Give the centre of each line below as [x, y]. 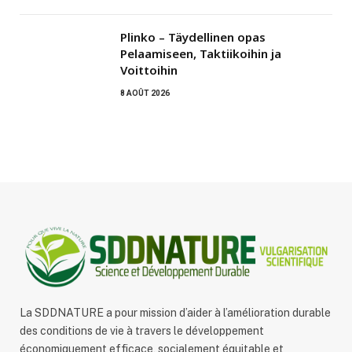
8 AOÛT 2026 [145, 93]
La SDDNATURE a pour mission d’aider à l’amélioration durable [175, 312]
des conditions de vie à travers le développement [142, 330]
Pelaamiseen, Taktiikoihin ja [201, 54]
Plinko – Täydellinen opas [193, 37]
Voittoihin [149, 70]
